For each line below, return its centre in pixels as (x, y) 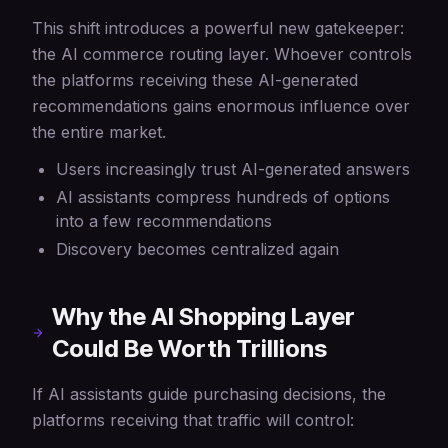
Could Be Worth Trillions (190, 348)
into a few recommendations (164, 221)
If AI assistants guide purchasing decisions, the (209, 394)
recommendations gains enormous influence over (221, 106)
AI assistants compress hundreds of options (223, 197)
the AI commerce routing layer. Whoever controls (222, 54)
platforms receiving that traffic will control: (193, 420)
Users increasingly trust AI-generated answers (233, 169)
